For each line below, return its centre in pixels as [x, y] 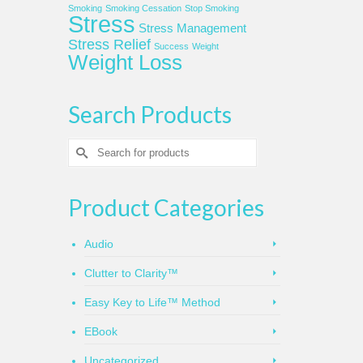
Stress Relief [109, 45]
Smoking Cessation [143, 8]
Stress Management [192, 28]
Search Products [149, 114]
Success [171, 46]
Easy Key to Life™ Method [152, 302]
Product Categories [166, 207]
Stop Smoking [211, 8]
